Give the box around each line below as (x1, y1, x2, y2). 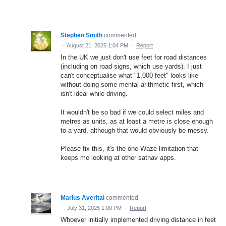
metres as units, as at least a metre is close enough (61, 117, 213, 125)
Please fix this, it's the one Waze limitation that (61, 144, 198, 152)
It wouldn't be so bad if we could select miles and (61, 108, 204, 116)
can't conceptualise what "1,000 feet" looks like (61, 72, 198, 80)
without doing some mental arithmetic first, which (61, 81, 203, 89)
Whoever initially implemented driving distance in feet (61, 215, 216, 223)
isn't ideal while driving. (61, 90, 128, 98)
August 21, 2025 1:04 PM (67, 42, 128, 49)
